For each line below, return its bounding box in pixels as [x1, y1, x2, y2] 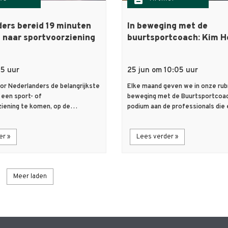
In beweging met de [127, 21, 208, 33]
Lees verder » [136, 133, 178, 141]
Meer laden [13, 173, 47, 181]
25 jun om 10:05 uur [127, 66, 198, 76]
